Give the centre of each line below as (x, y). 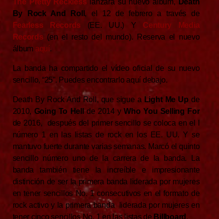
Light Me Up (166, 100)
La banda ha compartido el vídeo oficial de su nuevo (106, 68)
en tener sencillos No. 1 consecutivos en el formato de (106, 194)
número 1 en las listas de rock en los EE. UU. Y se (106, 135)
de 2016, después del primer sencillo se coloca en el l (106, 123)
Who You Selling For (162, 111)
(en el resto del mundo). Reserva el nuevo (123, 37)
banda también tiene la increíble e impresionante (106, 170)
